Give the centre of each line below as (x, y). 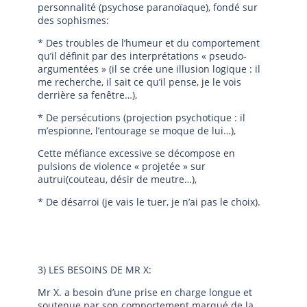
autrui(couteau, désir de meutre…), (117, 179)
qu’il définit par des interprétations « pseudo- (142, 56)
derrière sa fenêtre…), (87, 95)
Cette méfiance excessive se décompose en (136, 153)
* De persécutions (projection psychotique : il (142, 118)
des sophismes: (73, 20)
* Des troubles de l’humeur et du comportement (149, 43)
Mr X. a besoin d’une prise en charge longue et (145, 292)
